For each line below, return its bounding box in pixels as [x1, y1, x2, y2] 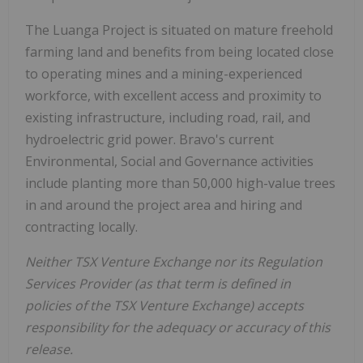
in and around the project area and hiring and [25, 195, 302, 214]
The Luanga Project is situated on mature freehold [25, 20, 333, 39]
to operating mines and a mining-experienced [25, 64, 302, 83]
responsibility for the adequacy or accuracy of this [25, 318, 331, 336]
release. [25, 340, 73, 358]
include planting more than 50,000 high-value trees [25, 173, 335, 192]
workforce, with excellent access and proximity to [25, 86, 322, 105]
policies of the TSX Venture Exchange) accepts [25, 296, 304, 314]
